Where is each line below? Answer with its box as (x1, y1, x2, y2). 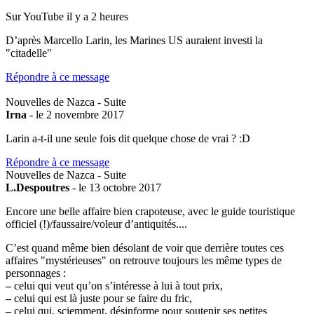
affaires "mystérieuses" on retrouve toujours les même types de (6, 254, 282, 266)
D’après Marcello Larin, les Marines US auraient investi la (6, 34, 263, 46)
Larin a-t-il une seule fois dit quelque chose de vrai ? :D (6, 132, 250, 144)
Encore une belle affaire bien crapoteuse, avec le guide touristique (6, 205, 295, 217)
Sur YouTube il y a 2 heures (6, 10, 128, 22)
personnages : (6, 266, 66, 279)
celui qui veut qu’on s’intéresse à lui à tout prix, (11, 279, 223, 292)
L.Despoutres (6, 181, 69, 193)
